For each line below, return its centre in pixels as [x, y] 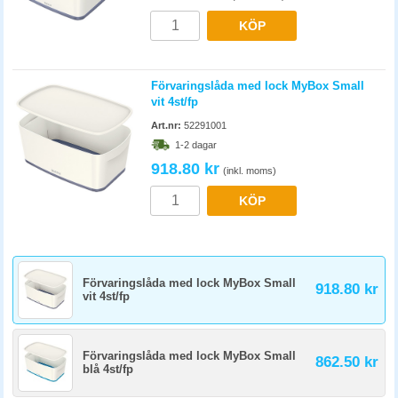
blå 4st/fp [108, 369]
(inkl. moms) [250, 171]
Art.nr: [166, 125]
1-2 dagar [196, 145]
